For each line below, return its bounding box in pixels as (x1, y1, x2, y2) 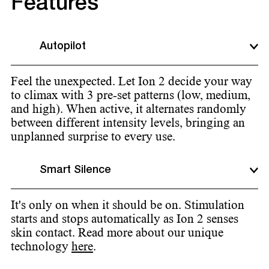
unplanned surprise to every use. (11, 129, 175, 144)
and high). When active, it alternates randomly (11, 101, 246, 116)
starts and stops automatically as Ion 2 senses (11, 211, 238, 226)
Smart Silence (40, 165, 111, 176)
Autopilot (40, 41, 86, 52)
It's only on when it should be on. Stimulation (11, 198, 244, 213)
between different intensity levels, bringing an (11, 115, 245, 130)
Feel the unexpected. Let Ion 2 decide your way (11, 74, 252, 89)
